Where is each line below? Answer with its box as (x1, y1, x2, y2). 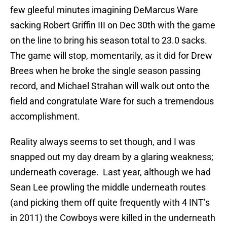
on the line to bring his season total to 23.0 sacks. (10, 35, 209, 46)
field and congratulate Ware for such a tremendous (10, 96, 214, 107)
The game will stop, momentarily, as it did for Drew (10, 50, 212, 61)
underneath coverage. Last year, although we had (10, 167, 211, 178)
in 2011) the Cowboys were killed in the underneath (10, 212, 215, 223)
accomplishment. (10, 111, 80, 122)
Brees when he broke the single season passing (10, 65, 201, 77)
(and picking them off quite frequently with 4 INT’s (10, 197, 210, 208)
